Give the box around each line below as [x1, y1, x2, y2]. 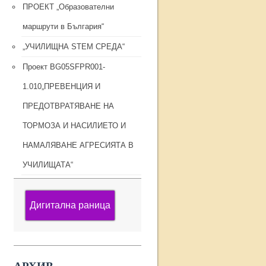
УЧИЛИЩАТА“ [23, 160, 73, 169]
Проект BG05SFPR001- [23, 62, 105, 71]
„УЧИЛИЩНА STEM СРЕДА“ [23, 42, 125, 51]
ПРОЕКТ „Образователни [23, 2, 114, 11]
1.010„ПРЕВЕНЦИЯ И [23, 82, 100, 91]
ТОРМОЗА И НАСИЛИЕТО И [23, 121, 126, 130]
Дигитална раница [29, 199, 110, 210]
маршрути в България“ [23, 22, 104, 31]
